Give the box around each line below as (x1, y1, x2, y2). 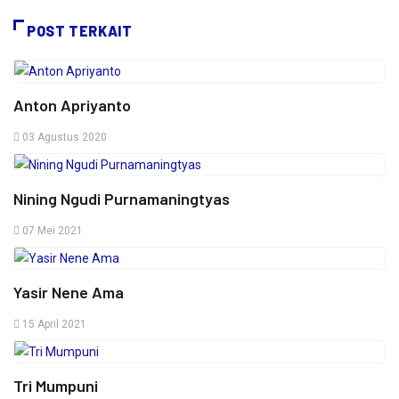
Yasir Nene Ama (13, 282, 124, 302)
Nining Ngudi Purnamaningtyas (13, 189, 230, 208)
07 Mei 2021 (20, 224, 83, 237)
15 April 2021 (20, 318, 86, 330)
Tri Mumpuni (13, 376, 98, 395)
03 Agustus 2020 (20, 131, 107, 143)
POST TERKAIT (27, 22, 133, 39)
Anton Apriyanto (13, 95, 131, 115)
